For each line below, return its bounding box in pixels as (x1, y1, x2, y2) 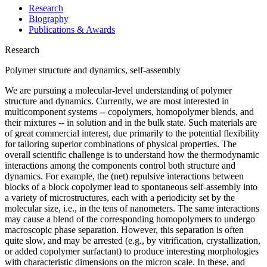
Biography (29, 13, 69, 24)
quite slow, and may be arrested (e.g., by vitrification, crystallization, (5, 235, 260, 246)
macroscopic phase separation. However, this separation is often (5, 224, 244, 235)
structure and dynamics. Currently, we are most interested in (5, 95, 229, 106)
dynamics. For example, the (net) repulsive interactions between (5, 170, 244, 181)
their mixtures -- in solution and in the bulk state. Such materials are (5, 117, 257, 128)
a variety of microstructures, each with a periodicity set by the (5, 192, 235, 203)
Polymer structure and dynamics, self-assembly (5, 64, 181, 75)
